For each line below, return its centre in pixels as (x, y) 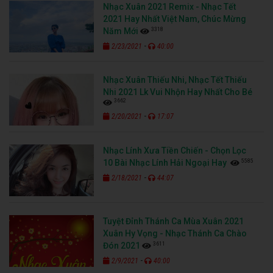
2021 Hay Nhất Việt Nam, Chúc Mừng (175, 19)
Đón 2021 (122, 245)
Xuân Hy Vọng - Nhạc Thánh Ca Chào (175, 233)
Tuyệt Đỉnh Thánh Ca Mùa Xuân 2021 (174, 221)
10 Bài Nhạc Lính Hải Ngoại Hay (166, 162)
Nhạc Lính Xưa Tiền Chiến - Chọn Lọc (175, 150)
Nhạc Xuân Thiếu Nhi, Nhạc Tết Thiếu (175, 80)
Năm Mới (121, 31)
